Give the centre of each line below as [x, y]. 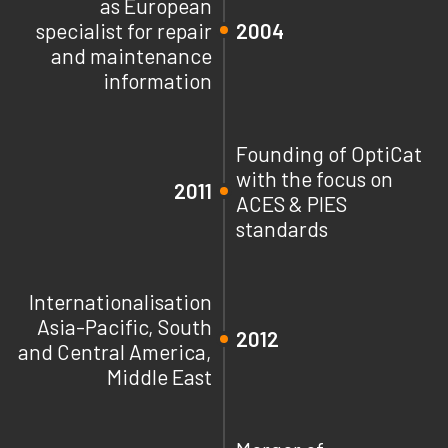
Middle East [159, 376]
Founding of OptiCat [329, 153]
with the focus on [314, 178]
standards [282, 228]
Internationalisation [120, 301]
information [157, 80]
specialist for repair [124, 30]
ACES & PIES [291, 203]
